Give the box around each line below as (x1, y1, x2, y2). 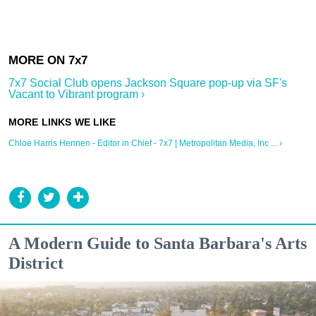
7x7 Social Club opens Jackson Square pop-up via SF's (8, 76, 287, 89)
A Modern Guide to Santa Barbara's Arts (8, 233, 307, 253)
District (8, 253, 63, 272)
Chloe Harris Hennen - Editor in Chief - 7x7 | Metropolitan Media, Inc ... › (8, 138, 282, 148)
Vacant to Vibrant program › (8, 87, 145, 100)
